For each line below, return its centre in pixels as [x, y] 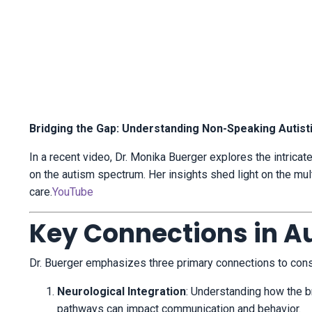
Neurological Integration [122, 292]
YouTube [73, 192]
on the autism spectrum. [87, 175]
